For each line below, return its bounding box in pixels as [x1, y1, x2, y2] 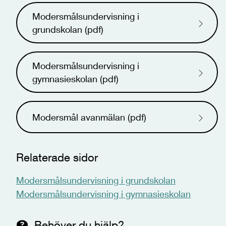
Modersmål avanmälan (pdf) [32, 111, 146, 123]
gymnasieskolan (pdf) [32, 73, 119, 84]
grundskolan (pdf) [32, 24, 103, 35]
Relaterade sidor [16, 151, 98, 164]
